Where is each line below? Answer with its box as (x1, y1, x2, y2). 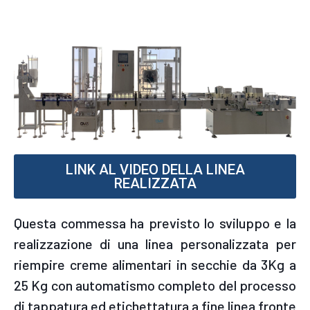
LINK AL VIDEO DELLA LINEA (65, 161, 245, 178)
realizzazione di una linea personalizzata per (14, 235, 296, 252)
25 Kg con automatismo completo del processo (14, 276, 296, 293)
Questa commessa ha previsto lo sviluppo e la (14, 214, 296, 231)
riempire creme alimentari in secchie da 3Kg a (14, 255, 296, 273)
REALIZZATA (113, 174, 197, 192)
